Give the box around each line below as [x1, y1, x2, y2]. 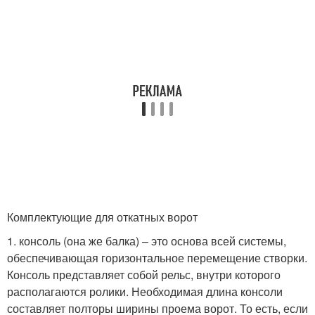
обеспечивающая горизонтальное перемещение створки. [7, 250, 307, 266]
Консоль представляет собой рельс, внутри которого [7, 266, 281, 283]
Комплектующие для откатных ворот [7, 209, 198, 226]
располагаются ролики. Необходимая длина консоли [7, 283, 283, 300]
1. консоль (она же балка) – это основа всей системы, [7, 233, 286, 250]
